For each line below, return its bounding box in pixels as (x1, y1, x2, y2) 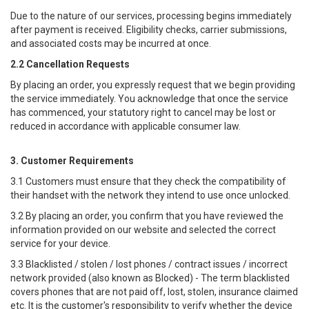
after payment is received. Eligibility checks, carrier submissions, (10, 24, 287, 35)
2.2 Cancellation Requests (10, 59, 130, 70)
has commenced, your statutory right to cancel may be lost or (10, 107, 276, 118)
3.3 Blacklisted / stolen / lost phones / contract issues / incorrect (10, 259, 288, 270)
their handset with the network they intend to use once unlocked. (10, 190, 290, 201)
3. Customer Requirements (10, 155, 134, 166)
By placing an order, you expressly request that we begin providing (10, 79, 295, 90)
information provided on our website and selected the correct (10, 224, 276, 235)
